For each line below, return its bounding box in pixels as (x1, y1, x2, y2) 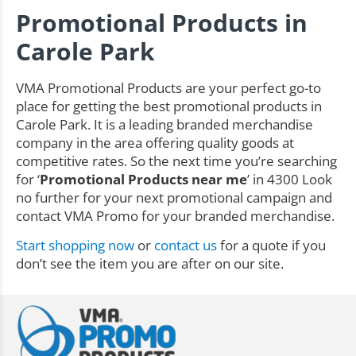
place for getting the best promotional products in (16, 96, 322, 115)
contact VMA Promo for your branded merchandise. (16, 206, 335, 225)
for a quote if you (217, 236, 326, 255)
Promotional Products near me (40, 169, 247, 188)
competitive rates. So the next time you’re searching (16, 151, 337, 170)
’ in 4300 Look (247, 169, 332, 188)
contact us (154, 236, 217, 255)
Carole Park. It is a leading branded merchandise (16, 114, 313, 133)
